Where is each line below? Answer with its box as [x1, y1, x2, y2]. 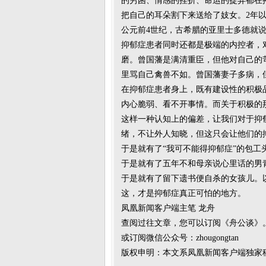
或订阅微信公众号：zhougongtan [121, 233, 239, 242]
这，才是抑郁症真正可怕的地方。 [121, 189, 246, 198]
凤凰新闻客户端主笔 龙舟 [121, 204, 215, 213]
